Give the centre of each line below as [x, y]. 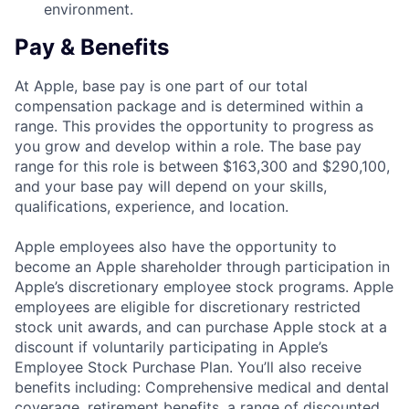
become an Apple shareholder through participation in [202, 266]
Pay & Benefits [92, 47]
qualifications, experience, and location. [152, 206]
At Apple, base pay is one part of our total [161, 85]
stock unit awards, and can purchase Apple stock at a [201, 326]
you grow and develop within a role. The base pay [188, 146]
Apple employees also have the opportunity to [176, 246]
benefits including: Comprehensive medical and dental [202, 387]
